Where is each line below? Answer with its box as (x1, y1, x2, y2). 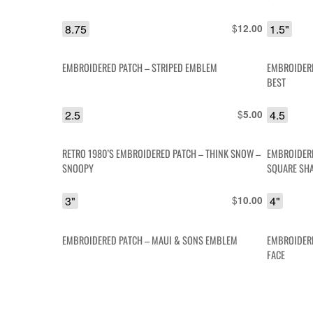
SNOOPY (62, 161, 94, 176)
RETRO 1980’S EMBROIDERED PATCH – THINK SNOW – (62, 146, 261, 161)
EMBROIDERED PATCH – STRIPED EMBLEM (62, 59, 218, 75)
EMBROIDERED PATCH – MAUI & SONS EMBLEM (62, 232, 238, 247)
